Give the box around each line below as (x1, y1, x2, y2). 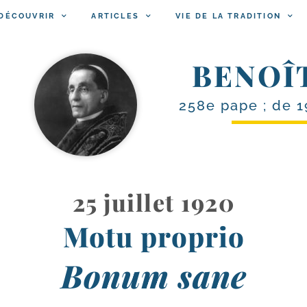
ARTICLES (91, 11, 140, 21)
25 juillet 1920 (72, 186, 235, 218)
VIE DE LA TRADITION (175, 11, 282, 21)
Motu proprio (62, 217, 245, 254)
